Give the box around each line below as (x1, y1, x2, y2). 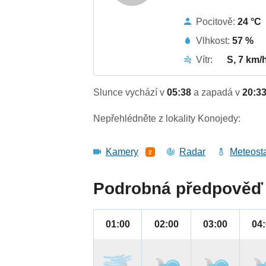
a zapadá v (194, 87, 243, 98)
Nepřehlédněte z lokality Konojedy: (93, 113, 241, 124)
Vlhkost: (196, 35, 233, 46)
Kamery (106, 147, 139, 157)
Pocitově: (196, 16, 238, 27)
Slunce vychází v (93, 87, 167, 98)
